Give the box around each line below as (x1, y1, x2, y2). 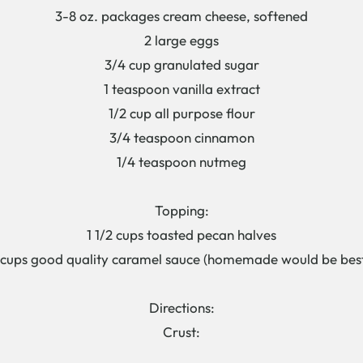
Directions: (148, 298, 215, 316)
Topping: (154, 201, 209, 219)
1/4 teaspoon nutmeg (117, 152, 246, 170)
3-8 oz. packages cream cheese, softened (55, 6, 308, 24)
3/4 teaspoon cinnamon (109, 128, 254, 146)
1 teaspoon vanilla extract (103, 79, 260, 97)
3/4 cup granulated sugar (104, 55, 259, 73)
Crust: (163, 322, 200, 340)
